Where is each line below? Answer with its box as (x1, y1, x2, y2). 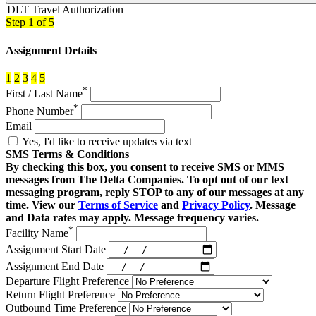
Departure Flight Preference (6, 274, 129, 287)
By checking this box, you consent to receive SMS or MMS (6, 160, 284, 173)
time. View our (6, 198, 78, 211)
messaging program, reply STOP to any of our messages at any (6, 186, 304, 198)
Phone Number (6, 104, 73, 117)
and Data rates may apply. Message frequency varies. (6, 211, 259, 224)
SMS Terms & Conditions (6, 147, 129, 160)
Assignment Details (6, 44, 97, 56)
